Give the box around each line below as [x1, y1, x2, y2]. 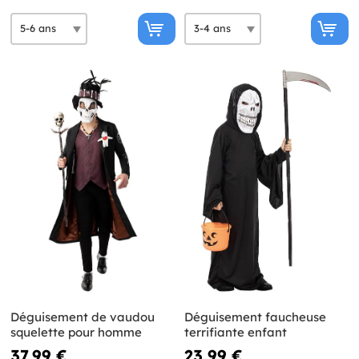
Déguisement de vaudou [10, 309, 155, 325]
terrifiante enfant [184, 325, 287, 341]
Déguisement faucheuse [184, 309, 326, 325]
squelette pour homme [10, 325, 142, 341]
